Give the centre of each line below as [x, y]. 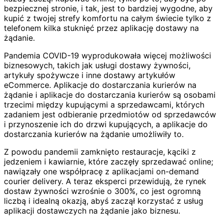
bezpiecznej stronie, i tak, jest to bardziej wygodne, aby [108, 8]
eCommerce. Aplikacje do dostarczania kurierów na [100, 85]
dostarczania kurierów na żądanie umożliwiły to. [94, 134]
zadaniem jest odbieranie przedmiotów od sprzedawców [110, 114]
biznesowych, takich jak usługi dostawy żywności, [97, 65]
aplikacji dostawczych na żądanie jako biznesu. [92, 210]
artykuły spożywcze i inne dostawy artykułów [90, 75]
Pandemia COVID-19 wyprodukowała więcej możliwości [108, 55]
